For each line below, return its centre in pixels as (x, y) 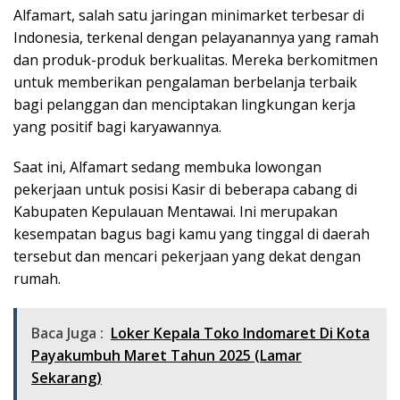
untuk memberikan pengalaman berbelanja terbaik (185, 83)
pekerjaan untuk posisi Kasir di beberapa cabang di (185, 190)
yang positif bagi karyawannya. (117, 127)
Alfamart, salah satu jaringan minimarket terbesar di (189, 16)
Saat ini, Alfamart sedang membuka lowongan (167, 167)
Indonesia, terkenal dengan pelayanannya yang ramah (196, 38)
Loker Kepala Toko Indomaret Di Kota (240, 333)
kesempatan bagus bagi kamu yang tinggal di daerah (192, 234)
